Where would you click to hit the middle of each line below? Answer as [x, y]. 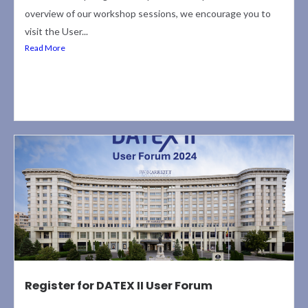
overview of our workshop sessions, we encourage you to [148, 14]
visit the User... [56, 32]
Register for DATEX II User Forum [119, 286]
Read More [45, 48]
